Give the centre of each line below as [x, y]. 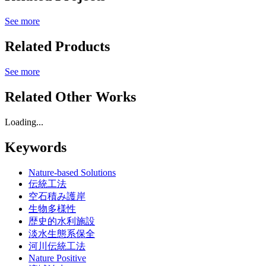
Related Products [57, 47]
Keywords [36, 147]
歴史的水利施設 [62, 221]
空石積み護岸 [57, 196]
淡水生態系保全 [62, 233]
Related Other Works [70, 97]
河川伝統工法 [57, 246]
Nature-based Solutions [72, 172]
